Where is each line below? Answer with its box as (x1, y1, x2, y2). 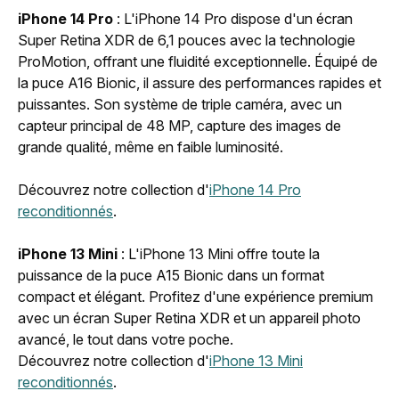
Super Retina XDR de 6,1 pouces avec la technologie (18, 30, 355, 49)
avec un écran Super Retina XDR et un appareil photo (18, 308, 361, 327)
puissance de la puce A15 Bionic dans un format (18, 265, 324, 284)
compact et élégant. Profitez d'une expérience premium (18, 287, 373, 305)
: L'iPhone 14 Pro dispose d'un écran (113, 9, 353, 28)
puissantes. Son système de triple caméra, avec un (18, 94, 342, 113)
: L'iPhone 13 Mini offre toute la (121, 244, 320, 263)
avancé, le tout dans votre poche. (18, 330, 233, 348)
